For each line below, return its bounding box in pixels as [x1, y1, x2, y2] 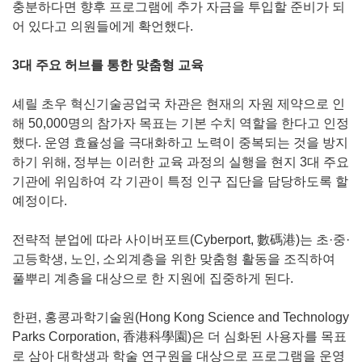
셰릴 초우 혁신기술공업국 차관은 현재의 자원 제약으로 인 [12, 96, 345, 111]
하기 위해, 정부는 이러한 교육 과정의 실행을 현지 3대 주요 [12, 154, 349, 169]
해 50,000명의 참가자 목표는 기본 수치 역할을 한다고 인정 [12, 116, 349, 130]
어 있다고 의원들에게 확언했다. [12, 19, 193, 33]
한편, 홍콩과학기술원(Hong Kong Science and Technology [12, 309, 349, 324]
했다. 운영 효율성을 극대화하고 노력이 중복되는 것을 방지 [12, 135, 348, 149]
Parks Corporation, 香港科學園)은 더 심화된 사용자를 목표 [12, 329, 347, 343]
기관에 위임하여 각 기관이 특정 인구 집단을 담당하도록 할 [12, 174, 348, 188]
